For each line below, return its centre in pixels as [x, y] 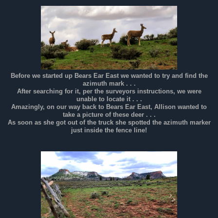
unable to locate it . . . [109, 99]
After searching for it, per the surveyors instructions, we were [109, 91]
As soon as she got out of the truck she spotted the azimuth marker [109, 122]
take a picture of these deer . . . [109, 115]
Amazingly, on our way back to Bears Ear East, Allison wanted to [109, 107]
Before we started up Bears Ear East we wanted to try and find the [109, 76]
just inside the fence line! [109, 130]
